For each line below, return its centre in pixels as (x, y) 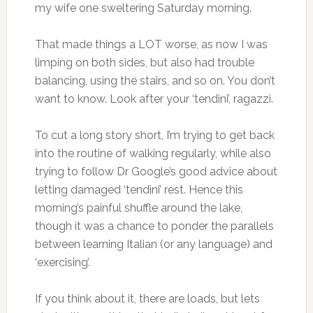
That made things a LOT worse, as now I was (151, 44)
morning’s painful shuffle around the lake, (138, 208)
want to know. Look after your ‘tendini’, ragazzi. (154, 99)
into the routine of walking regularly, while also (153, 153)
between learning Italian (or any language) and (153, 244)
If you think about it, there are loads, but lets (147, 299)
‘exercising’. (62, 262)
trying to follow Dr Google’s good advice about (156, 172)
